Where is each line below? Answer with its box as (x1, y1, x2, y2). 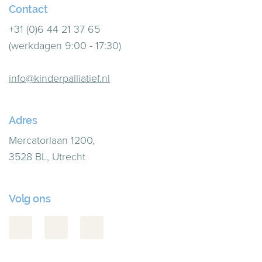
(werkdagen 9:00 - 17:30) (9, 38, 121, 53)
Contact (9, 3, 48, 15)
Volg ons (9, 192, 51, 205)
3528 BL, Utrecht (9, 149, 85, 164)
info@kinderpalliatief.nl (9, 71, 110, 86)
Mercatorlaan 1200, (9, 133, 95, 148)
